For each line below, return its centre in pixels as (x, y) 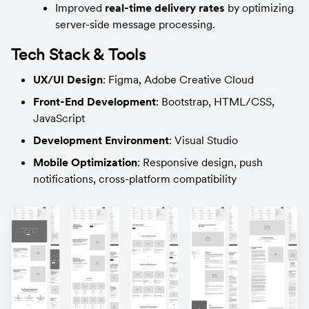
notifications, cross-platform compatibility (135, 178)
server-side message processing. (135, 24)
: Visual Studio (203, 140)
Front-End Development (94, 101)
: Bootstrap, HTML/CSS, (215, 101)
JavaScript (59, 118)
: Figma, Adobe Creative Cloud (178, 79)
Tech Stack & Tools (79, 54)
